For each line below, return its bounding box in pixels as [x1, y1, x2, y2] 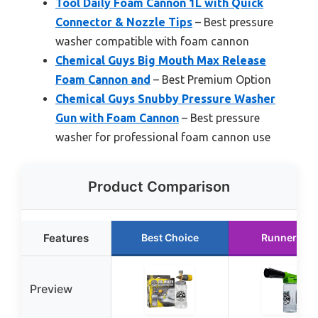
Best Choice [141, 231, 199, 243]
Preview [30, 281, 72, 296]
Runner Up [261, 231, 312, 243]
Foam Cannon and [55, 72, 150, 86]
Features [43, 231, 89, 245]
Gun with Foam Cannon [55, 111, 179, 124]
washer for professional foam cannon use [55, 130, 270, 143]
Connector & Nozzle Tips [55, 15, 192, 28]
